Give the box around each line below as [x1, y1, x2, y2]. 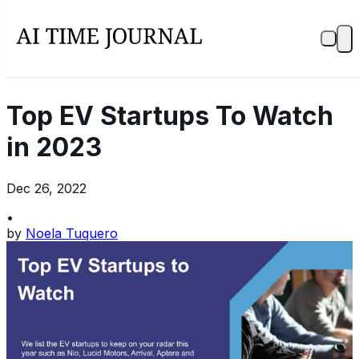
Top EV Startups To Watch [6, 100, 333, 132]
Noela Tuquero [26, 224, 118, 241]
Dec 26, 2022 [6, 179, 87, 196]
